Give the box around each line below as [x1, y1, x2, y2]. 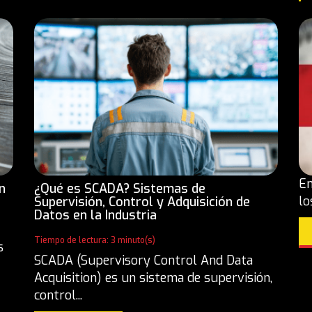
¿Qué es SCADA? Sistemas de [34, 180, 205, 197]
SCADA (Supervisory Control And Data [34, 251, 253, 269]
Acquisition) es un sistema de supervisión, [34, 269, 272, 286]
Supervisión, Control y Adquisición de [34, 193, 250, 210]
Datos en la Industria [34, 206, 157, 224]
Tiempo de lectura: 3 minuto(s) [34, 234, 155, 246]
